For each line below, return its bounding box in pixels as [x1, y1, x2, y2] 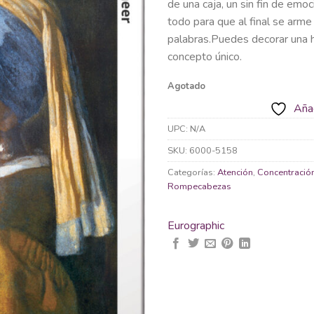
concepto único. [168, 48, 242, 64]
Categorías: [168, 166, 217, 179]
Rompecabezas [168, 180, 231, 193]
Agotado [168, 79, 205, 93]
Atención [217, 166, 253, 179]
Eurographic [168, 218, 224, 234]
